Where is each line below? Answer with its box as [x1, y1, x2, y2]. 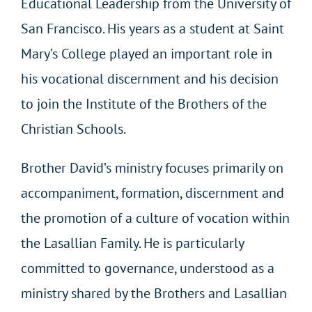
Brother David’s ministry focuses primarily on [20, 158, 283, 177]
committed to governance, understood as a [20, 258, 274, 277]
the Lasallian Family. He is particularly [20, 233, 244, 252]
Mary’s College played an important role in [20, 44, 272, 63]
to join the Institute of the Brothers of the [20, 94, 267, 113]
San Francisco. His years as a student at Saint [20, 19, 284, 38]
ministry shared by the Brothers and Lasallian [20, 283, 287, 302]
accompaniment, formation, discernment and [20, 183, 284, 202]
